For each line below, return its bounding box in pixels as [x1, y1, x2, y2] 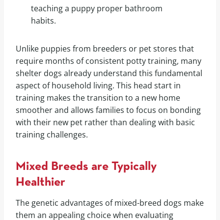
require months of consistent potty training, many [16, 55, 201, 66]
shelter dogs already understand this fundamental [16, 67, 202, 79]
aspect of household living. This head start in [16, 80, 181, 91]
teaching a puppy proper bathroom [30, 2, 163, 14]
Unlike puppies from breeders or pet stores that [16, 43, 194, 54]
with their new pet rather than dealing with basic [16, 116, 195, 128]
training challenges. [16, 129, 88, 140]
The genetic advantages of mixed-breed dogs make [16, 197, 204, 208]
